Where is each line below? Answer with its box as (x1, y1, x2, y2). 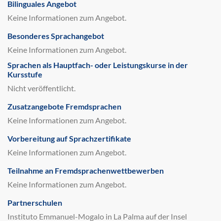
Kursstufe (7, 70, 42, 79)
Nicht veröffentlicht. (7, 83, 75, 93)
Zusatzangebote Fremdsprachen (7, 102, 121, 111)
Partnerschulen (7, 198, 62, 207)
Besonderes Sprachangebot (7, 31, 104, 40)
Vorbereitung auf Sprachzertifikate (7, 134, 131, 143)
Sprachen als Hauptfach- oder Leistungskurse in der (7, 60, 188, 70)
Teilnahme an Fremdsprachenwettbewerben (7, 166, 164, 175)
